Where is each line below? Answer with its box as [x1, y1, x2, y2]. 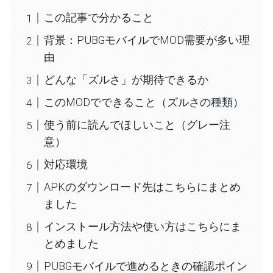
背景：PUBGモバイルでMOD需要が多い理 [43, 34, 250, 47]
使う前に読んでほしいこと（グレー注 [43, 118, 230, 132]
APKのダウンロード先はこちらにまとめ [43, 180, 241, 194]
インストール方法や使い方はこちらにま [43, 220, 241, 233]
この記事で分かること [43, 11, 154, 24]
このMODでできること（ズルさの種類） [43, 96, 244, 109]
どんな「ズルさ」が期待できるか [43, 73, 208, 87]
